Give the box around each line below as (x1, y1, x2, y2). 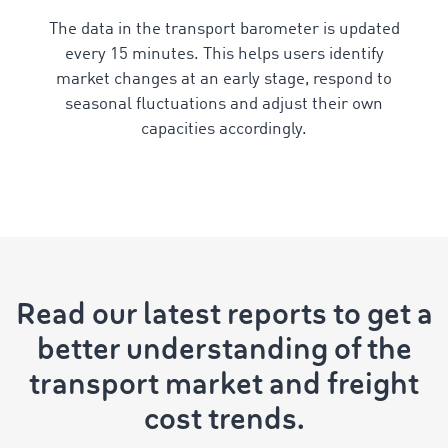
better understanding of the (36, 329, 412, 369)
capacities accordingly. (141, 121, 307, 138)
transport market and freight (29, 364, 419, 404)
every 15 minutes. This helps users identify (64, 46, 384, 63)
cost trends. (143, 399, 305, 439)
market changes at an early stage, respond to (56, 71, 392, 88)
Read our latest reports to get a (15, 294, 433, 334)
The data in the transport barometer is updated (48, 21, 400, 38)
